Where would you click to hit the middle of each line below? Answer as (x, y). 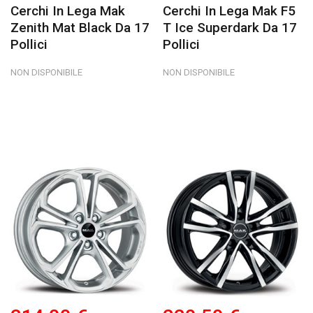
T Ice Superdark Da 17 (230, 28)
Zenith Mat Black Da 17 (80, 28)
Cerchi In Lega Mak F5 (230, 11)
